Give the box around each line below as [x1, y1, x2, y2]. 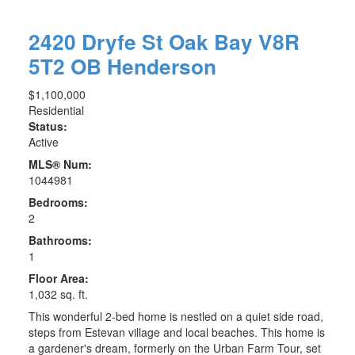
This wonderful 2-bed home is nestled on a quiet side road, [28, 307, 323, 324]
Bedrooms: [28, 193, 88, 210]
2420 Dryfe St [28, 25, 169, 56]
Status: [28, 117, 67, 134]
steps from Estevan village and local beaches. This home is [28, 323, 325, 340]
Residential [28, 101, 84, 118]
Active [28, 133, 59, 150]
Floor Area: [28, 269, 89, 286]
